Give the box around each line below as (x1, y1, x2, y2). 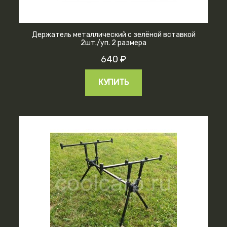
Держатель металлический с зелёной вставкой (31, 30, 196, 39)
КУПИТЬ (98, 77, 129, 87)
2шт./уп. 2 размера (81, 38, 146, 47)
